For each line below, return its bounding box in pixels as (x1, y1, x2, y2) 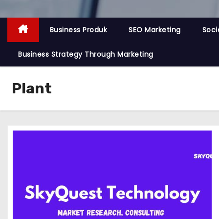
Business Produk (49, 25, 107, 35)
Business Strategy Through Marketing (18, 49, 153, 59)
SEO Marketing (129, 25, 181, 35)
